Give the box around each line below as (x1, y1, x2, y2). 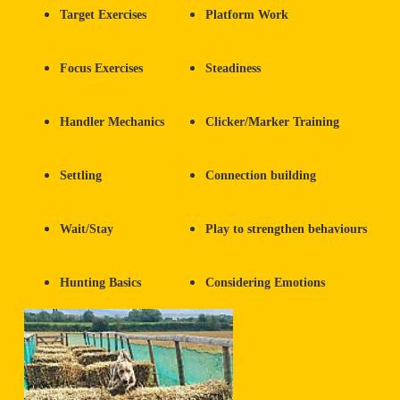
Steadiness (205, 62, 261, 76)
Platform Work (205, 8, 288, 22)
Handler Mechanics (60, 115, 164, 129)
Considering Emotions (205, 276, 325, 290)
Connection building (205, 169, 316, 183)
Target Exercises (60, 8, 146, 22)
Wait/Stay (60, 222, 113, 237)
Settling (60, 169, 102, 183)
